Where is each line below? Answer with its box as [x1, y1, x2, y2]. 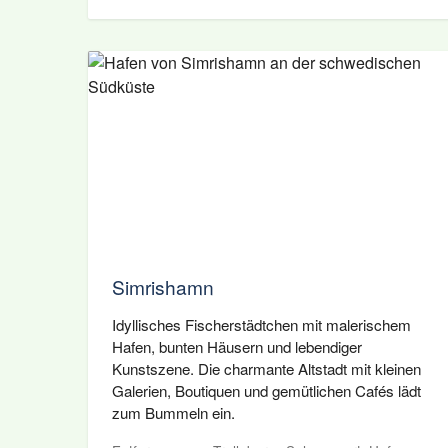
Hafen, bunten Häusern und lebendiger [112, 336, 362, 357]
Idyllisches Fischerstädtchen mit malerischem [112, 314, 411, 335]
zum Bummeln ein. [112, 402, 235, 423]
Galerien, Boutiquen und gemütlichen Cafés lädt [112, 380, 421, 401]
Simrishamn [112, 273, 214, 300]
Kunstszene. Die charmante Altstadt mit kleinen [112, 358, 421, 379]
